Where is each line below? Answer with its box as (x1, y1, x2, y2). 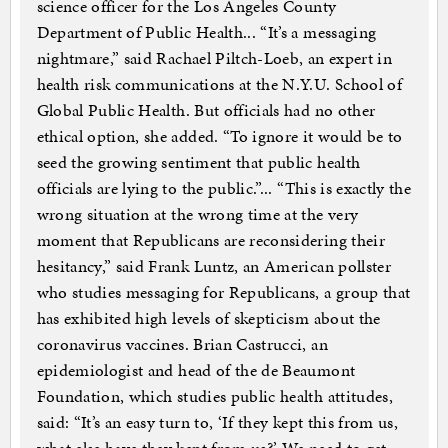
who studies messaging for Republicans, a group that (36, 280, 411, 305)
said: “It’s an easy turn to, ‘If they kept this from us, (36, 410, 399, 435)
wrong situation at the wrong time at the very (36, 202, 359, 227)
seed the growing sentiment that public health (36, 150, 361, 175)
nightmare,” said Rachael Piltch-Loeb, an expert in (36, 46, 393, 71)
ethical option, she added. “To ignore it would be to (36, 124, 403, 149)
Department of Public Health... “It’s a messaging (36, 20, 377, 45)
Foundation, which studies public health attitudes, (36, 384, 394, 409)
